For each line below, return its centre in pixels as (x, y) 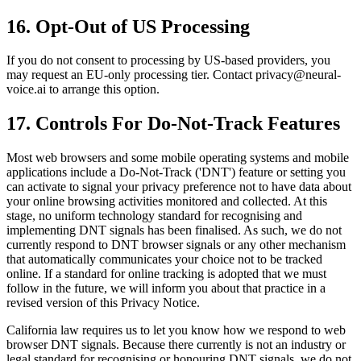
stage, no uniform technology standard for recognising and (154, 216)
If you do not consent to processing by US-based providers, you (168, 60)
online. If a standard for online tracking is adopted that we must (166, 274)
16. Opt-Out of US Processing (128, 26)
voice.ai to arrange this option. (83, 89)
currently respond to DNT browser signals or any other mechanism (176, 245)
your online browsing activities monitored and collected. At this (167, 201)
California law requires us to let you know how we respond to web (176, 330)
